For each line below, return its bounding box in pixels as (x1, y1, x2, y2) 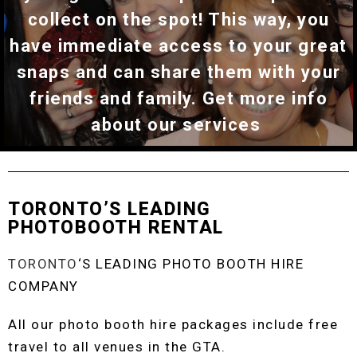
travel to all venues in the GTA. (8, 339, 226, 355)
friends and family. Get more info (29, 88, 328, 108)
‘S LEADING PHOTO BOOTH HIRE (77, 256, 304, 272)
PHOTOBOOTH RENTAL (8, 217, 224, 238)
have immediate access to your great (10, 35, 347, 56)
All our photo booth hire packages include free (8, 316, 338, 332)
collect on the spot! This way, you (27, 9, 330, 29)
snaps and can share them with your (16, 61, 341, 82)
